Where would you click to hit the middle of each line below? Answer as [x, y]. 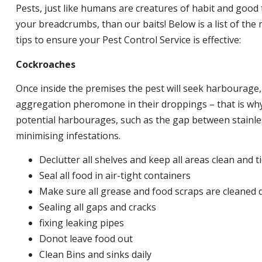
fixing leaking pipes [81, 223]
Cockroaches [45, 64]
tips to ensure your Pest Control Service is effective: [128, 40]
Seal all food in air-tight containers [115, 176]
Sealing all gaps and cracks [97, 207]
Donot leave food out [86, 239]
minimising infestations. [68, 135]
